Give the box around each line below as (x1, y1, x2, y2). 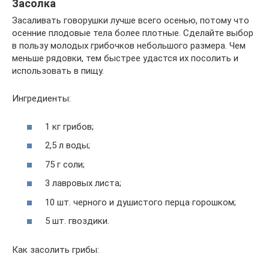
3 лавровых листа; (45, 178, 121, 189)
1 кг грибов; (45, 121, 94, 132)
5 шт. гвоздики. (45, 216, 109, 227)
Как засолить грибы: (12, 244, 99, 256)
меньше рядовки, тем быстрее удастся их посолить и (12, 53, 238, 64)
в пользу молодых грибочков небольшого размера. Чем (12, 40, 246, 52)
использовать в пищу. (12, 65, 104, 77)
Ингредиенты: (12, 93, 71, 104)
